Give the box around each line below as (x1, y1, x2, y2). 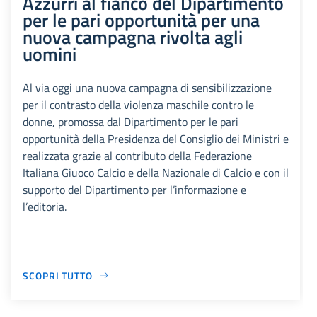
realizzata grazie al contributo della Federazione (23, 146, 252, 164)
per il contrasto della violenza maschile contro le (23, 96, 254, 113)
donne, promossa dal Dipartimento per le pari (23, 113, 238, 130)
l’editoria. (23, 197, 67, 215)
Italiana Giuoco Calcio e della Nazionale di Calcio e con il (23, 163, 289, 181)
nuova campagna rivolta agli (23, 22, 243, 51)
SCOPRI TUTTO (23, 267, 93, 283)
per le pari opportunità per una (23, 5, 260, 34)
